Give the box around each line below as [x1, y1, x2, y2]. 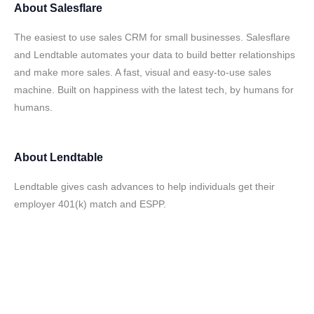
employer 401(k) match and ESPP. [14, 198, 166, 210]
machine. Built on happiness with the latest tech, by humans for [14, 84, 294, 95]
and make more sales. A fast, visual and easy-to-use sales [14, 67, 271, 78]
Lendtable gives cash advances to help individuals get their [14, 181, 275, 192]
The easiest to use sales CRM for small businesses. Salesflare [14, 32, 290, 43]
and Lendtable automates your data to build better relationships [14, 49, 295, 60]
